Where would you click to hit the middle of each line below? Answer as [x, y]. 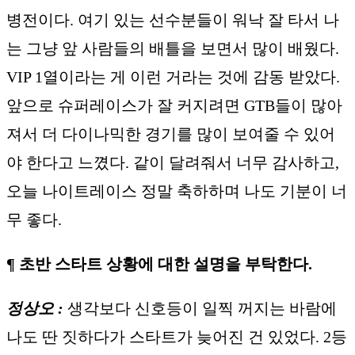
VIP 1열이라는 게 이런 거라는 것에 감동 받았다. [173, 76]
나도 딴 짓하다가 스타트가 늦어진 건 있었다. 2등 [177, 336]
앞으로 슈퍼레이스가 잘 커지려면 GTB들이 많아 [174, 105]
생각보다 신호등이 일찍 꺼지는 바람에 [202, 308]
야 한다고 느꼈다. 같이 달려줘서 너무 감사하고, [173, 162]
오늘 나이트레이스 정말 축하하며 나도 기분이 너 [177, 191]
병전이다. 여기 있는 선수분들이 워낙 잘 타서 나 [173, 19]
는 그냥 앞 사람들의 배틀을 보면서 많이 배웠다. [173, 48]
